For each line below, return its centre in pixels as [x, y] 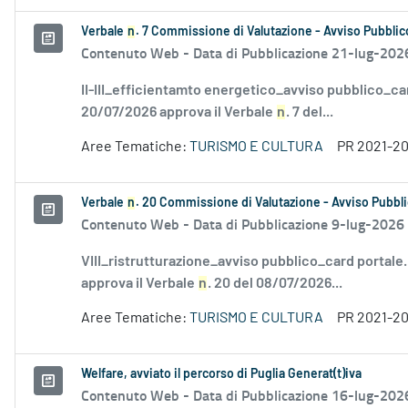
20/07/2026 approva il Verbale [178, 112]
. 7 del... [310, 112]
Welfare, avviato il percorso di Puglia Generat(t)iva [221, 375]
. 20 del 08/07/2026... [275, 284]
